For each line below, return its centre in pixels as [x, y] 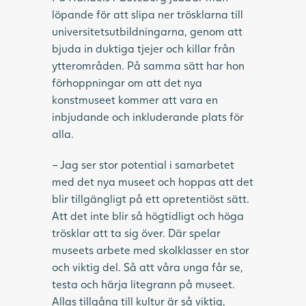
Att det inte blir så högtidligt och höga [148, 215]
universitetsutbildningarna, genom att [147, 31]
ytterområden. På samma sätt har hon [148, 65]
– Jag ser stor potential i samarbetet [143, 164]
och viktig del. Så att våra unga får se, [148, 266]
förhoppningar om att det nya [127, 82]
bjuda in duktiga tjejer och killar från [143, 48]
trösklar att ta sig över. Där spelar [136, 232]
